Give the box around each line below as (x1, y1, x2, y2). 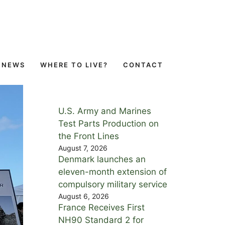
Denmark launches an (58, 154, 146, 164)
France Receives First (58, 202, 145, 212)
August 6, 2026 (58, 191, 109, 200)
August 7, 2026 (58, 143, 107, 152)
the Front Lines (58, 131, 119, 141)
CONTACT (123, 60, 163, 69)
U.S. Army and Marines (58, 105, 151, 116)
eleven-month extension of (58, 166, 167, 177)
